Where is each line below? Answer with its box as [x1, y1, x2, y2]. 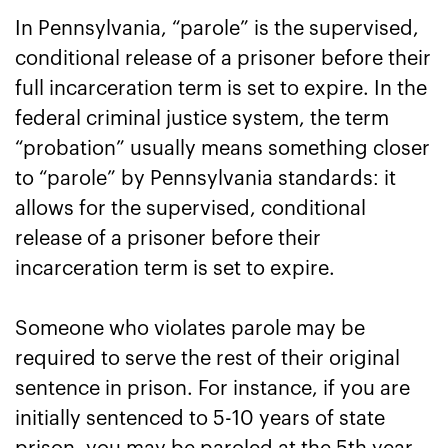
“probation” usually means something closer [15, 139, 430, 159]
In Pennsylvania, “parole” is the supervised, [15, 19, 419, 39]
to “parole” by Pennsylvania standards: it [15, 169, 396, 189]
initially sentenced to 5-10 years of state [15, 409, 385, 429]
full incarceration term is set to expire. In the [15, 79, 427, 99]
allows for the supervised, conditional [15, 199, 366, 219]
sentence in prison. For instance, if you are [15, 379, 410, 399]
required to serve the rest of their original [15, 349, 400, 369]
